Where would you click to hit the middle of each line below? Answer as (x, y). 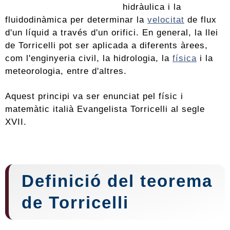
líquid (37, 33)
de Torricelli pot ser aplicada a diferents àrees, (107, 45)
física (185, 58)
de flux (200, 20)
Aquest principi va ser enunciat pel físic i (94, 96)
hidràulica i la (152, 7)
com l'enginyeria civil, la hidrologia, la (89, 58)
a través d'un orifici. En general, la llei (134, 33)
